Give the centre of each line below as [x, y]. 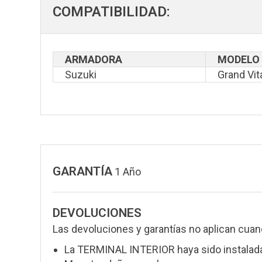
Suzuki [81, 74]
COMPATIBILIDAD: [112, 11]
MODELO [239, 59]
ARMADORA [94, 59]
